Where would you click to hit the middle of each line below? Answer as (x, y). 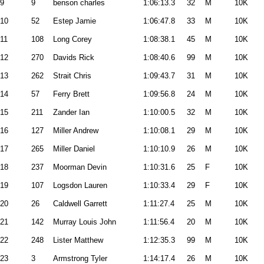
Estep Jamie (75, 21)
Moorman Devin (80, 167)
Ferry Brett (71, 94)
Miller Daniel (74, 149)
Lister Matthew (78, 240)
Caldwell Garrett (80, 204)
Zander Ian (71, 112)
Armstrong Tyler (80, 258)
